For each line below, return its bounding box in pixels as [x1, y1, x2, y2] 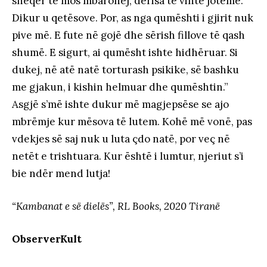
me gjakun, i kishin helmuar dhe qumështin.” [12, 80, 228, 94]
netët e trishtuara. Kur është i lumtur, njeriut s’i [12, 149, 244, 163]
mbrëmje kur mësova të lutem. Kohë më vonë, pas [12, 114, 252, 128]
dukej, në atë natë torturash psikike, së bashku [12, 63, 239, 76]
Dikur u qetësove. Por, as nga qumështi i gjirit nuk [12, 11, 253, 24]
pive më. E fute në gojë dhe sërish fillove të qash [12, 28, 245, 42]
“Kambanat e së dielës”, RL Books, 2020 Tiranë [12, 199, 220, 213]
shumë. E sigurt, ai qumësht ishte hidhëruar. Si [12, 45, 238, 59]
